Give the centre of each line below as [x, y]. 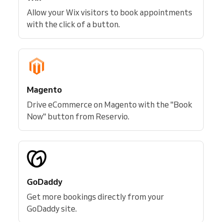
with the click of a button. [73, 24]
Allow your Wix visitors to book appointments [110, 12]
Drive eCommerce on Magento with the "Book [110, 105]
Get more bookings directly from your [95, 197]
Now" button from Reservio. [78, 116]
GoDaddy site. [52, 209]
